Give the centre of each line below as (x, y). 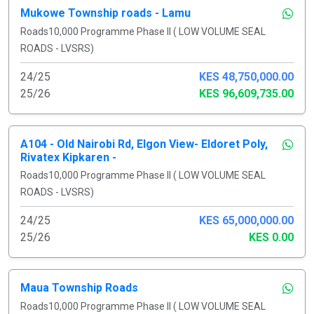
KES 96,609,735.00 (246, 93)
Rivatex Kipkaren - (68, 157)
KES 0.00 (271, 237)
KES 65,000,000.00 (246, 220)
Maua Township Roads (79, 287)
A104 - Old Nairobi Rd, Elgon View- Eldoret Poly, (144, 144)
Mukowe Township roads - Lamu (105, 13)
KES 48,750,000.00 (246, 76)
